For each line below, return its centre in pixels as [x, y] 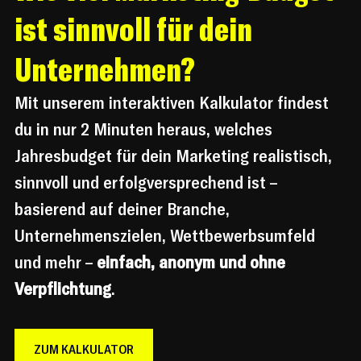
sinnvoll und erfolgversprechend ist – [148, 183]
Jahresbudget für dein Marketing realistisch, [175, 156]
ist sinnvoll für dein [136, 29]
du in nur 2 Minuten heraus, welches [145, 129]
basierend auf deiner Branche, [124, 209]
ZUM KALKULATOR [84, 349]
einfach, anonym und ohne [193, 262]
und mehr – [56, 262]
